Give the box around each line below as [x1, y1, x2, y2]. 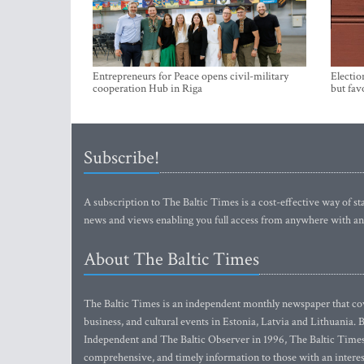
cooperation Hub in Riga [93, 81, 202, 96]
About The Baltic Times [84, 247, 259, 271]
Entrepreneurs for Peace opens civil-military [93, 69, 288, 84]
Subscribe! [84, 145, 159, 170]
